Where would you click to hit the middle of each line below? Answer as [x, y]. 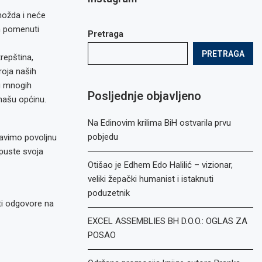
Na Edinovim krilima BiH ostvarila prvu [160, 123]
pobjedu [103, 137]
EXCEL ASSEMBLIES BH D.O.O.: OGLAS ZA [168, 221]
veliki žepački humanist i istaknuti [151, 179]
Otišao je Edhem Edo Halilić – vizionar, [161, 165]
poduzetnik [109, 193]
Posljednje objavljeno [145, 96]
